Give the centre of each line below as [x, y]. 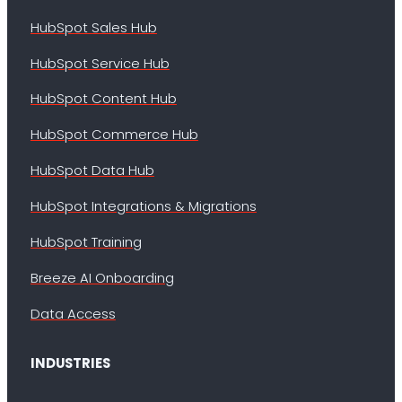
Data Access [73, 313]
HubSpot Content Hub [103, 99]
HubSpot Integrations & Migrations [143, 206]
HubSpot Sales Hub [93, 27]
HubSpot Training [86, 241]
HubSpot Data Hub [92, 170]
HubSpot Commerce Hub [114, 135]
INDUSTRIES [70, 363]
